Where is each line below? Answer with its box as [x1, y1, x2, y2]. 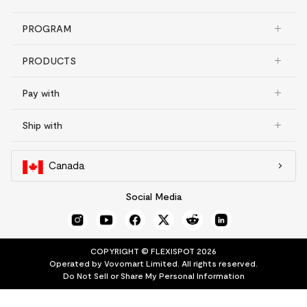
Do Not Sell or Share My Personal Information [62, 271, 245, 280]
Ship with [22, 119, 62, 131]
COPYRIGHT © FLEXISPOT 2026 [90, 246, 217, 256]
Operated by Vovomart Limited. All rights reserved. [49, 258, 258, 268]
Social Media [125, 191, 182, 202]
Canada [49, 159, 85, 171]
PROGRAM [22, 23, 71, 34]
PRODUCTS [22, 55, 76, 66]
